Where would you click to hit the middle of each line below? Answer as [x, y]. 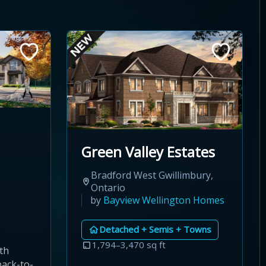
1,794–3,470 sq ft [129, 245]
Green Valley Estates [148, 151]
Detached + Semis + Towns [155, 229]
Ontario [108, 187]
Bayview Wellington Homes [164, 200]
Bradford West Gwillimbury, [152, 175]
